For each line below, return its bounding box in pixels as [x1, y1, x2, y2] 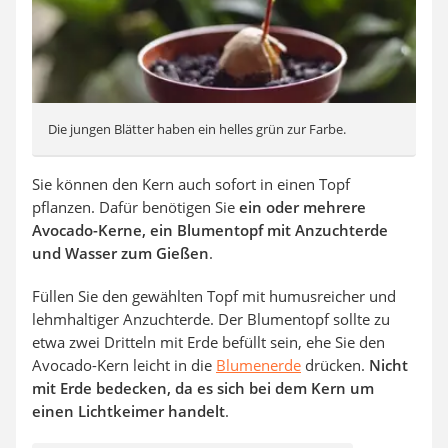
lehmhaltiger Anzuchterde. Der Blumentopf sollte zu [32, 309, 390, 330]
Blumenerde [216, 355, 301, 376]
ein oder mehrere [239, 197, 366, 218]
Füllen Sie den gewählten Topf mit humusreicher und [32, 286, 396, 307]
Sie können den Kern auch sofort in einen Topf [32, 174, 350, 195]
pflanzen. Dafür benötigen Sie [32, 197, 239, 218]
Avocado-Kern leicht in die [32, 355, 216, 376]
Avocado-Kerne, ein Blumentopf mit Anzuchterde [32, 220, 388, 241]
